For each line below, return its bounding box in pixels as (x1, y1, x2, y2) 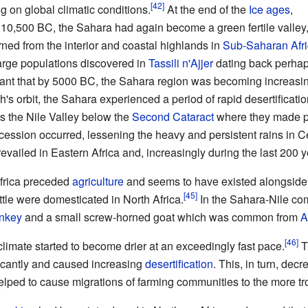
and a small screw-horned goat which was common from (21, 208, 300, 225)
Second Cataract (131, 108, 214, 124)
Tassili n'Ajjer (148, 54, 213, 71)
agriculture (71, 173, 124, 189)
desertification (144, 255, 213, 272)
